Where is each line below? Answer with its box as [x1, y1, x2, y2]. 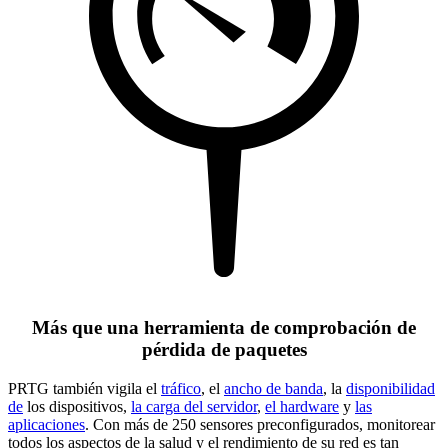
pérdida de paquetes [141, 339, 307, 361]
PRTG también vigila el [8, 380, 161, 398]
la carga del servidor [131, 398, 257, 416]
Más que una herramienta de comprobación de [32, 317, 416, 339]
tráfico [161, 380, 201, 398]
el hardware [265, 398, 339, 416]
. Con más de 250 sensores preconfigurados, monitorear [85, 416, 435, 434]
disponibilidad [346, 380, 435, 398]
